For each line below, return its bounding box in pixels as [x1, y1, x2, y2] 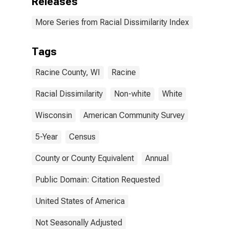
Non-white [114, 89, 151, 99]
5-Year [35, 132, 58, 142]
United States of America [35, 196, 125, 206]
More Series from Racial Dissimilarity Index [35, 17, 189, 27]
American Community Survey [83, 110, 185, 120]
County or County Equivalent [35, 153, 134, 163]
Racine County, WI [35, 67, 100, 77]
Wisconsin [35, 110, 72, 120]
